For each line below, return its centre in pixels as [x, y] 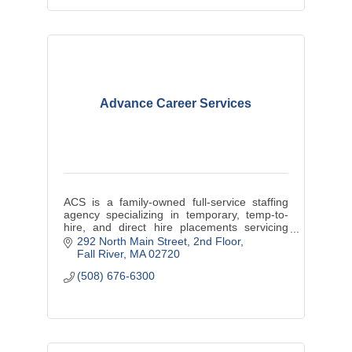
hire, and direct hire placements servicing [176, 227]
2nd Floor [217, 242]
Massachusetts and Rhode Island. [148, 239]
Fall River [101, 254]
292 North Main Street [132, 242]
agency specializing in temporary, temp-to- [176, 214]
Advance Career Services [176, 103]
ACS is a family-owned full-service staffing [176, 202]
